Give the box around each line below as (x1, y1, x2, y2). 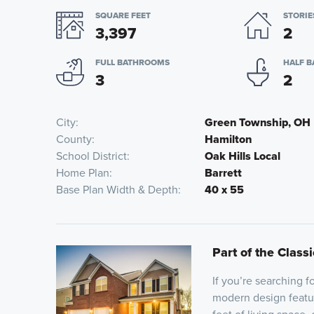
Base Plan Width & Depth (56, 182, 178, 198)
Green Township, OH (205, 114, 310, 130)
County (56, 131, 92, 147)
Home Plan (56, 165, 109, 181)
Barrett (205, 165, 242, 181)
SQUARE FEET (95, 9, 151, 22)
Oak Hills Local (205, 148, 280, 164)
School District (56, 148, 127, 164)
